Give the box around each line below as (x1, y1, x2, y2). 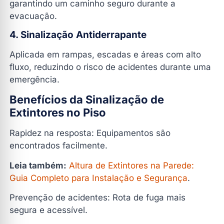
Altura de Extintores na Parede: (69, 160, 194, 170)
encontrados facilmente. (9, 140, 107, 151)
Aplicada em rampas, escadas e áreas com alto (9, 49, 201, 59)
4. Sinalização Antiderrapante (9, 28, 146, 40)
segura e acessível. (9, 205, 87, 215)
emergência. (9, 74, 59, 84)
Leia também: (9, 160, 66, 170)
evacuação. (9, 10, 57, 21)
